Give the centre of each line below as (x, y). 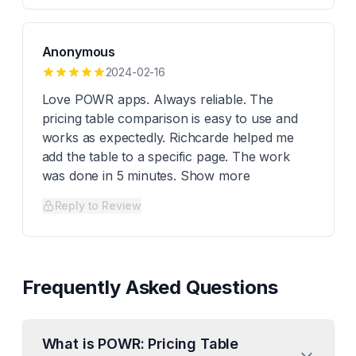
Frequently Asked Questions (150, 287)
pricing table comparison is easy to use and (170, 118)
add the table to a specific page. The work (166, 157)
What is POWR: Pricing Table (140, 344)
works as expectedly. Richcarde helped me (168, 137)
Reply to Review (98, 205)
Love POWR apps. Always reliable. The (157, 99)
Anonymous (79, 52)
